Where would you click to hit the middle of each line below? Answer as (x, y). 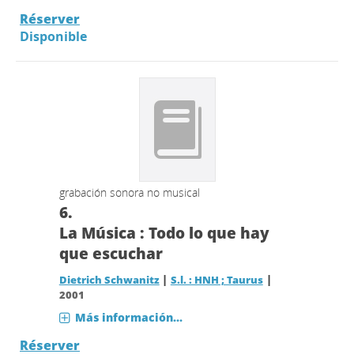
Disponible (53, 36)
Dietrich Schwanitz (109, 280)
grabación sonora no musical (129, 192)
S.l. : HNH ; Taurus (217, 280)
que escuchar (111, 254)
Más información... (128, 317)
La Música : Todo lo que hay (164, 233)
